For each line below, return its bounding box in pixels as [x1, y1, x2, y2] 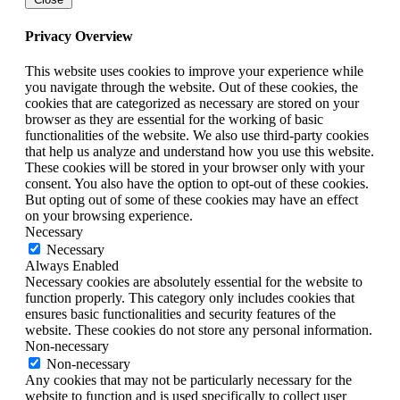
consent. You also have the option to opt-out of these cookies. [25, 175, 369, 191]
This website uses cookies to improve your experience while [25, 62, 363, 79]
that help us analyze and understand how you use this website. [25, 143, 374, 159]
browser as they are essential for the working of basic [25, 111, 323, 127]
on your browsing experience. [25, 207, 193, 223]
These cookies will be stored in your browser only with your [25, 159, 364, 175]
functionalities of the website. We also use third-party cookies [25, 127, 369, 143]
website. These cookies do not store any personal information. [25, 321, 372, 337]
